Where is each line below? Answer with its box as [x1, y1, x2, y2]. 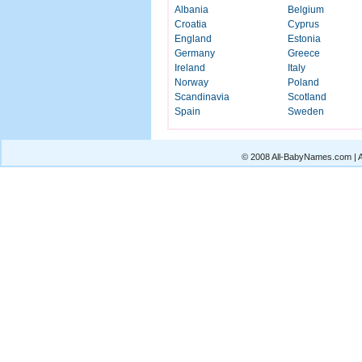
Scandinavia [175, 91, 229, 103]
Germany [175, 48, 215, 60]
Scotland [288, 91, 326, 103]
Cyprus [288, 19, 319, 31]
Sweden [288, 106, 324, 118]
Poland [288, 77, 319, 89]
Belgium [288, 4, 324, 16]
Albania [175, 4, 208, 16]
